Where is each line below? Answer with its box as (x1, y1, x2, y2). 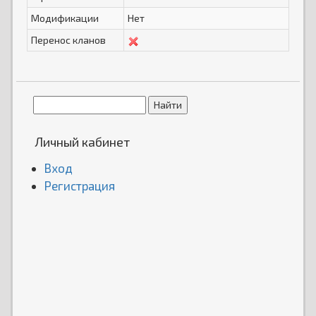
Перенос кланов (31, 34, 106, 46)
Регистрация (44, 178, 115, 193)
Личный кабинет (35, 134, 130, 150)
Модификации (31, 12, 99, 24)
